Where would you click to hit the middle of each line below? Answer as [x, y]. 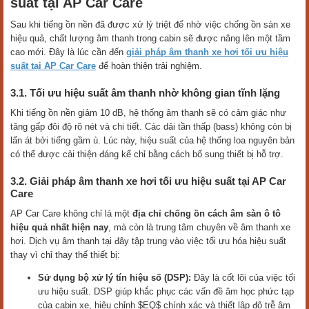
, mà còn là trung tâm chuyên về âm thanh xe [199, 228]
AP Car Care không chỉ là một [71, 214]
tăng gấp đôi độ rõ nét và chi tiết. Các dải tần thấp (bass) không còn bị [151, 127]
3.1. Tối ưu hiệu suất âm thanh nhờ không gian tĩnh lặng [145, 93]
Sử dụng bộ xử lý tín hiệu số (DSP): [114, 278]
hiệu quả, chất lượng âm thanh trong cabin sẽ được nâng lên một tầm [150, 39]
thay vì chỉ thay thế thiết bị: [65, 255]
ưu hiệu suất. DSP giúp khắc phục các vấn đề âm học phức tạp [166, 292]
